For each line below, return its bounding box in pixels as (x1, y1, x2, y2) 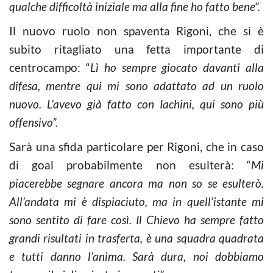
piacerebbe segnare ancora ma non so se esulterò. (9, 175, 264, 190)
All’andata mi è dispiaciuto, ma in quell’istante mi (9, 194, 264, 208)
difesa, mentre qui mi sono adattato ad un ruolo (9, 78, 264, 93)
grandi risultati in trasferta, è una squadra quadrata (9, 230, 264, 245)
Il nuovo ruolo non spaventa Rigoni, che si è (9, 23, 264, 38)
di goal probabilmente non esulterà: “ (9, 157, 251, 172)
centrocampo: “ (9, 60, 90, 74)
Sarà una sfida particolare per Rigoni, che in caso (9, 139, 264, 154)
